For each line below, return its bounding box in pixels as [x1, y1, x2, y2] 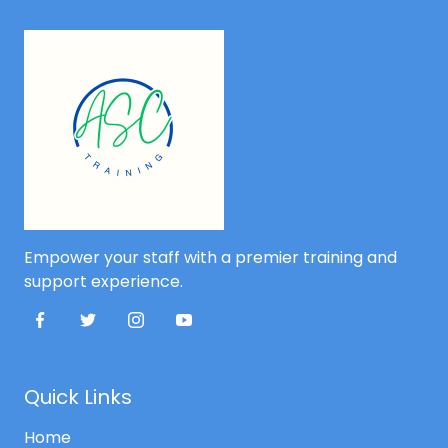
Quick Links [24, 383, 132, 412]
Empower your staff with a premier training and [24, 246, 397, 270]
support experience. [24, 270, 183, 294]
